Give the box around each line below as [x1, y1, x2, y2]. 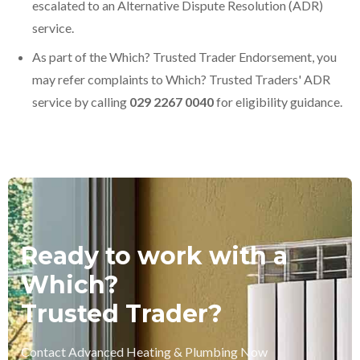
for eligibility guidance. [214, 94, 342, 109]
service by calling [32, 94, 129, 109]
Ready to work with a [21, 241, 288, 271]
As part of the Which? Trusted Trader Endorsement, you [32, 49, 337, 64]
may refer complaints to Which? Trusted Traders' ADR [32, 72, 330, 87]
